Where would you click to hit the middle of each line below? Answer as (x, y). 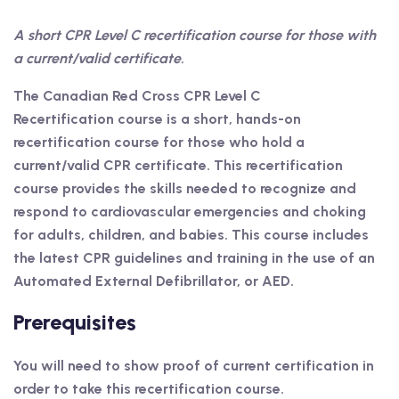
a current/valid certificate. (99, 59)
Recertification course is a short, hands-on (157, 119)
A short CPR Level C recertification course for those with (195, 36)
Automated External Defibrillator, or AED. (154, 281)
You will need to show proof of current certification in (194, 366)
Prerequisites (75, 322)
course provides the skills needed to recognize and (185, 189)
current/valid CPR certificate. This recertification (178, 166)
